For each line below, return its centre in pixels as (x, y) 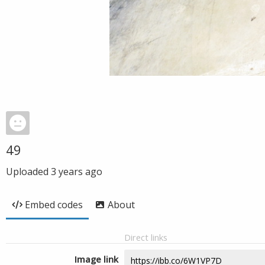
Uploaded (28, 172)
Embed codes (54, 205)
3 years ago (77, 172)
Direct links (146, 237)
